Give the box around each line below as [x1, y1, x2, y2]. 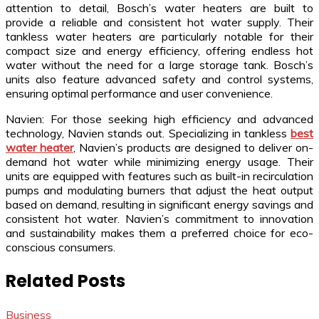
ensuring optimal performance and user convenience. [6, 86, 273, 101]
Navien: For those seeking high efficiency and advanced [6, 112, 313, 127]
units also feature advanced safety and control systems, [6, 72, 313, 87]
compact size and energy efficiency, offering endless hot [6, 43, 313, 58]
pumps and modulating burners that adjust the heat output [6, 183, 313, 198]
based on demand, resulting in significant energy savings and [6, 197, 313, 212]
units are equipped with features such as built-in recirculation [6, 169, 313, 184]
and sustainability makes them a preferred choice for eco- [6, 226, 313, 241]
